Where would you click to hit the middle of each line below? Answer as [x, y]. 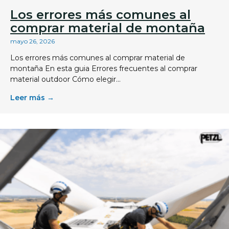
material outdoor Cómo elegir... [65, 79]
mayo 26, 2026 [32, 41]
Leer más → [32, 98]
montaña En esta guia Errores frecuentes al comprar [104, 69]
